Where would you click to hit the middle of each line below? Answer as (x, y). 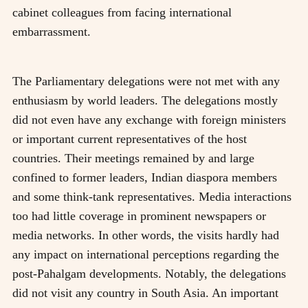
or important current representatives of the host (130, 139)
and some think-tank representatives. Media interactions (152, 196)
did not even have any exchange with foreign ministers (149, 119)
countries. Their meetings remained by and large (133, 158)
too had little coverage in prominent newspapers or (139, 216)
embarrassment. (52, 31)
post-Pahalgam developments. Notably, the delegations (149, 273)
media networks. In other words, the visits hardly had (146, 235)
